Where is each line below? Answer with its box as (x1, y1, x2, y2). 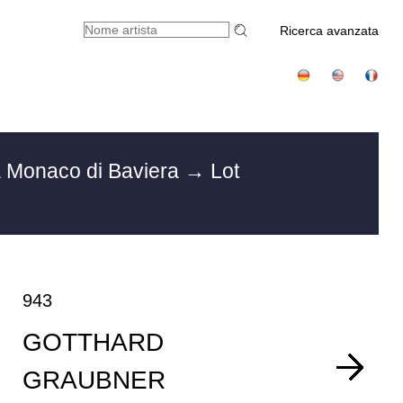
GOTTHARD (22, 328, 165, 356)
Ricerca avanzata (280, 23, 380, 38)
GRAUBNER (22, 366, 166, 394)
